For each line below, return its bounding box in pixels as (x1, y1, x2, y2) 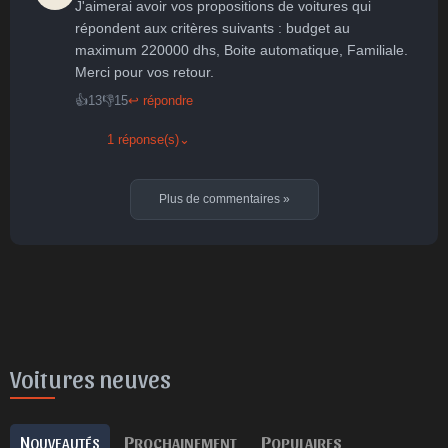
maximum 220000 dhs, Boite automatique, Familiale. (75, 42, 408, 58)
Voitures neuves (10, 364, 171, 392)
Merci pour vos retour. (75, 64, 214, 80)
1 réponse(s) (107, 132, 179, 147)
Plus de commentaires (158, 192, 283, 206)
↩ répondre (128, 93, 193, 108)
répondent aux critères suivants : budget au (75, 20, 350, 36)
